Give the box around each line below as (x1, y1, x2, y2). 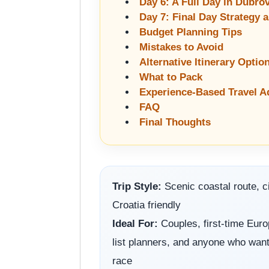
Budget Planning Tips (139, 26, 242, 38)
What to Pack (139, 71, 202, 83)
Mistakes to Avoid (139, 41, 223, 53)
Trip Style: (112, 181, 162, 193)
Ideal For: (112, 218, 158, 230)
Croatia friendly (112, 199, 181, 211)
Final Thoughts (139, 116, 211, 128)
